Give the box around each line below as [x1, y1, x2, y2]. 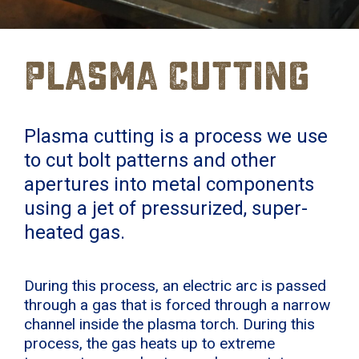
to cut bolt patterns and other [24, 148, 276, 171]
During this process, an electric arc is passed [24, 276, 326, 295]
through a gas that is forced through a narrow [24, 295, 330, 314]
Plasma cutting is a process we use [24, 124, 328, 147]
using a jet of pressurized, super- [24, 196, 308, 220]
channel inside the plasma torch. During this [24, 314, 315, 333]
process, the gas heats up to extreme [24, 333, 275, 353]
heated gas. [24, 220, 125, 244]
